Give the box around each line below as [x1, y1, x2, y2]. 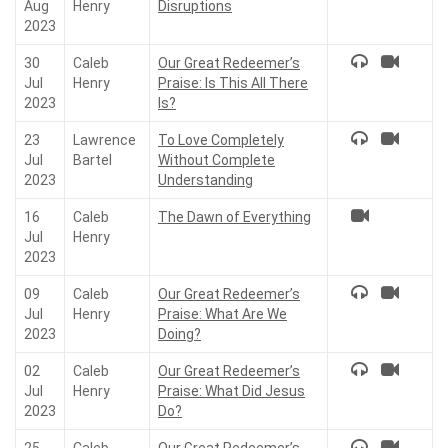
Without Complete [158, 152, 275, 168]
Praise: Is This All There [158, 75, 308, 91]
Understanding [158, 172, 253, 188]
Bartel [73, 152, 112, 168]
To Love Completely [158, 132, 284, 148]
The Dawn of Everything [158, 209, 311, 225]
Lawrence [73, 132, 136, 148]
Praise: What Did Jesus [158, 383, 305, 399]
